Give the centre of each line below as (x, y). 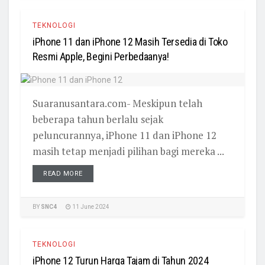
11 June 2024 (90, 207)
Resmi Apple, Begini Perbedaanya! (101, 56)
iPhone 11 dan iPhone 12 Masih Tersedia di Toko (130, 42)
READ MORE (63, 174)
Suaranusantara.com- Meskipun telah (117, 104)
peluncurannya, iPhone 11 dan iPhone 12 (125, 135)
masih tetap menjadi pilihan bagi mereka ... (128, 151)
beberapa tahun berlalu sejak (98, 119)
